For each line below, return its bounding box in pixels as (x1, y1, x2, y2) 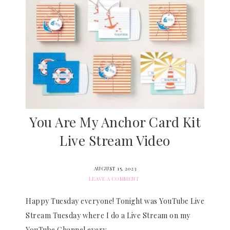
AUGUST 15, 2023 (93, 165, 137, 172)
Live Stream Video (60, 131, 170, 149)
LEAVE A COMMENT (88, 175, 140, 182)
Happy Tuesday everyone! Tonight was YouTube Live (26, 196, 204, 206)
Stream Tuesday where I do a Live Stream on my (26, 210, 190, 220)
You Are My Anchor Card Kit (29, 113, 201, 131)
